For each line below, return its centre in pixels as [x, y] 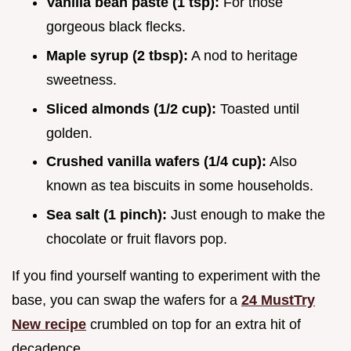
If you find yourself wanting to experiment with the [166, 275]
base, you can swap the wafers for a [127, 300]
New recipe [49, 324]
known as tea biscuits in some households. [180, 186]
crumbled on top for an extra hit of [194, 324]
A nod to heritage [243, 55]
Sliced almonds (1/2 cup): [131, 109]
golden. [69, 133]
